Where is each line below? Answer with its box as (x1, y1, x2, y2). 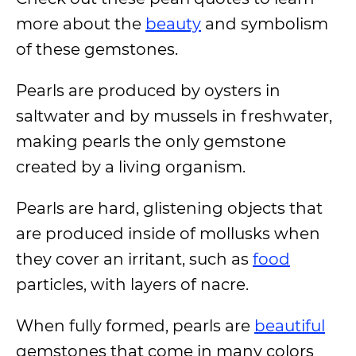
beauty (145, 14, 201, 33)
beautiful (254, 316, 325, 335)
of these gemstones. (16, 40, 178, 59)
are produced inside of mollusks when (16, 224, 320, 243)
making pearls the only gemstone (16, 132, 286, 151)
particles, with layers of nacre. (16, 275, 249, 294)
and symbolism (201, 14, 328, 33)
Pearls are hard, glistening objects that (16, 199, 323, 218)
